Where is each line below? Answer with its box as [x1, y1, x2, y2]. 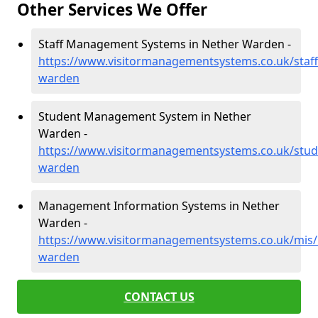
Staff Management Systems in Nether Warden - [38, 36, 291, 52]
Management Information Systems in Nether [38, 198, 280, 214]
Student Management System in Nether [38, 109, 251, 124]
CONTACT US [124, 289, 194, 305]
